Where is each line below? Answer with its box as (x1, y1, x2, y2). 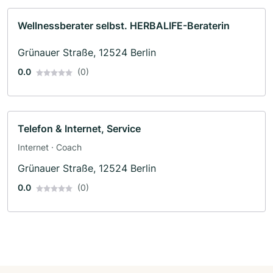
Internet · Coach (18, 141, 82, 152)
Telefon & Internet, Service (18, 122, 141, 135)
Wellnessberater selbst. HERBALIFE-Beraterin (18, 19, 230, 32)
